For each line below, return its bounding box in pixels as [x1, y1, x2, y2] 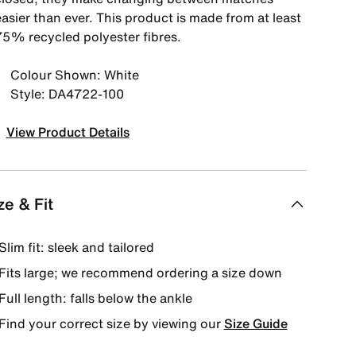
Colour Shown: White [10, 65, 139, 84]
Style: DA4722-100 [10, 84, 124, 103]
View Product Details [6, 122, 130, 141]
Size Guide [223, 314, 288, 333]
